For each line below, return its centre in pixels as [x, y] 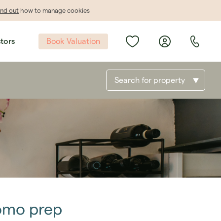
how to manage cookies [55, 10]
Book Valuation [73, 41]
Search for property [150, 80]
